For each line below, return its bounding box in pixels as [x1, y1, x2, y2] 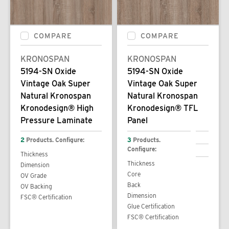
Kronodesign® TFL [127, 103, 198, 113]
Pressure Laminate [20, 115, 93, 125]
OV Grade [20, 171, 47, 179]
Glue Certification [127, 202, 175, 210]
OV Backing [20, 182, 52, 190]
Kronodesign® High [20, 103, 94, 113]
